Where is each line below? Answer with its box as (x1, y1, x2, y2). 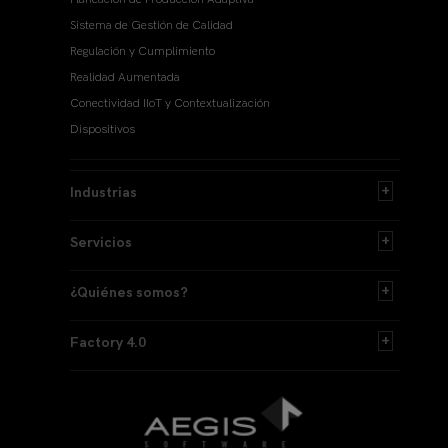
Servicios (70, 234, 132, 251)
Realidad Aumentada (70, 70, 180, 85)
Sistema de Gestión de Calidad (70, 18, 233, 33)
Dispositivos (70, 122, 135, 137)
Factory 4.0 (70, 334, 146, 351)
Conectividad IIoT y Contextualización (70, 96, 270, 111)
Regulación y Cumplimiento (70, 44, 215, 59)
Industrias (70, 184, 137, 201)
